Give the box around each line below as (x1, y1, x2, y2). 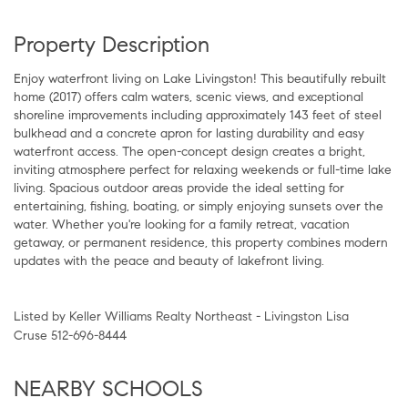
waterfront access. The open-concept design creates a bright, (14, 143, 365, 159)
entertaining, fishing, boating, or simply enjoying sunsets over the (14, 198, 383, 214)
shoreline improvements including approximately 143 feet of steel (14, 107, 382, 123)
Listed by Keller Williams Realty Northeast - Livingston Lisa (14, 308, 349, 324)
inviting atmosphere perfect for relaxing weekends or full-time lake (14, 161, 392, 178)
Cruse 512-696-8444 (14, 327, 127, 343)
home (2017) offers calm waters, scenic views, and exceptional (14, 88, 363, 105)
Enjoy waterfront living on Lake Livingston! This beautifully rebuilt (14, 70, 386, 87)
